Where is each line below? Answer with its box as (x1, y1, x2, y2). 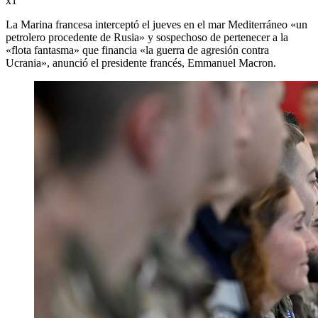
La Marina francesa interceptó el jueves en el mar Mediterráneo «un (6, 18, 307, 31)
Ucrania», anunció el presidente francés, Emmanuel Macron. (6, 56, 276, 69)
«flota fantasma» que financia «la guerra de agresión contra (6, 43, 269, 56)
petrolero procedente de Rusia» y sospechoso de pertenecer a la (6, 31, 288, 43)
